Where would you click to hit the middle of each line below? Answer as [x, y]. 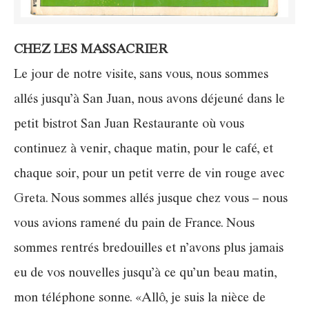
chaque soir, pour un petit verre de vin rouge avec [149, 175]
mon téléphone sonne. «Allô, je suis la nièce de [140, 299]
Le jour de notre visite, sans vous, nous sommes [141, 76]
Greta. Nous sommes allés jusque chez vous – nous [151, 200]
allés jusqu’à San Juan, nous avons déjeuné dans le [149, 100]
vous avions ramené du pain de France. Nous [134, 225]
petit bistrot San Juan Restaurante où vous [129, 125]
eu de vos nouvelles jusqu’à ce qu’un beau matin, [145, 274]
